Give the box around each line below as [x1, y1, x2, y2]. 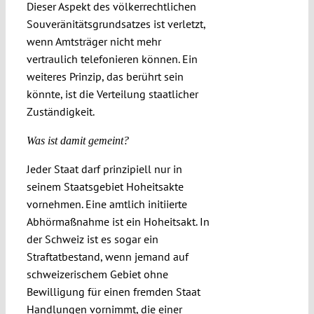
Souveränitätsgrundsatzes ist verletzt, [26, 17, 205, 32]
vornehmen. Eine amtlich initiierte [26, 197, 187, 212]
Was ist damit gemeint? [26, 135, 129, 147]
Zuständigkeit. [26, 104, 95, 119]
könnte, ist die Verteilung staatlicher [26, 87, 198, 102]
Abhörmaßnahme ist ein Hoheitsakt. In [26, 214, 210, 229]
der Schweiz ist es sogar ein [26, 232, 158, 247]
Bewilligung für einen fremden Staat [26, 285, 200, 299]
